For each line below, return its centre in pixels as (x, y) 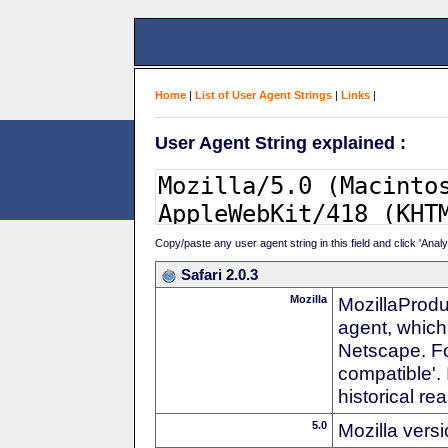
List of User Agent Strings (263, 95)
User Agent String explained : (280, 142)
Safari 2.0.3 (219, 274)
